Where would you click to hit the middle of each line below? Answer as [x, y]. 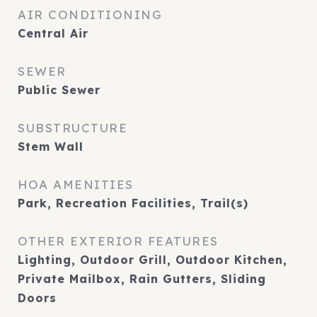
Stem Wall [51, 146]
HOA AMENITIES [76, 184]
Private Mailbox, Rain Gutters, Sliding [142, 279]
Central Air [53, 33]
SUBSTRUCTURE [73, 128]
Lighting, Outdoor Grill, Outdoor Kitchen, [152, 260]
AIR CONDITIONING [90, 15]
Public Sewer [59, 90]
